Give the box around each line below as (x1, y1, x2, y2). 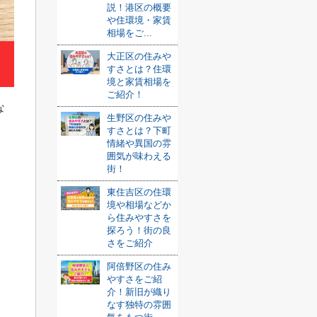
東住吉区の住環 (107, 187, 171, 197)
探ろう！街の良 (107, 225, 171, 236)
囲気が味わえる (107, 151, 171, 161)
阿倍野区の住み (107, 261, 171, 272)
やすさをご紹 (107, 274, 162, 284)
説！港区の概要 (107, 2, 171, 13)
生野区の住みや (107, 113, 171, 123)
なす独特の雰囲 (107, 299, 171, 310)
